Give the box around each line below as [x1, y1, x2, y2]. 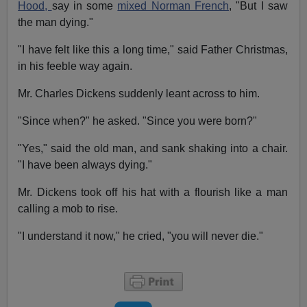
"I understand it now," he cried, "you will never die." [18, 230, 264, 242]
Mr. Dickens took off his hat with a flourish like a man [18, 186, 288, 198]
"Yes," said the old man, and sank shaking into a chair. [18, 142, 288, 154]
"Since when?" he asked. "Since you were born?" [18, 114, 258, 127]
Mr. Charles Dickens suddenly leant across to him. [18, 87, 260, 99]
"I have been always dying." [18, 158, 153, 171]
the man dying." [18, 16, 94, 28]
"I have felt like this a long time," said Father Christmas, [18, 43, 288, 56]
